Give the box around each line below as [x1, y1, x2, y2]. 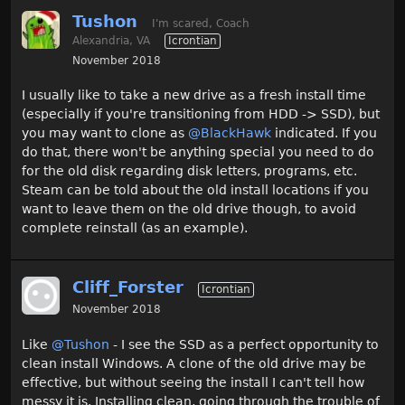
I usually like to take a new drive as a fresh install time [22, 88, 366, 103]
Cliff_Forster [72, 278, 184, 297]
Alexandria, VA [72, 33, 150, 47]
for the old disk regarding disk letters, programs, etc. [22, 164, 357, 179]
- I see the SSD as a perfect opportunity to [109, 336, 379, 352]
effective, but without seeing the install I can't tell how [22, 374, 364, 390]
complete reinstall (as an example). [22, 221, 248, 236]
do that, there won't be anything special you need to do [22, 145, 374, 160]
